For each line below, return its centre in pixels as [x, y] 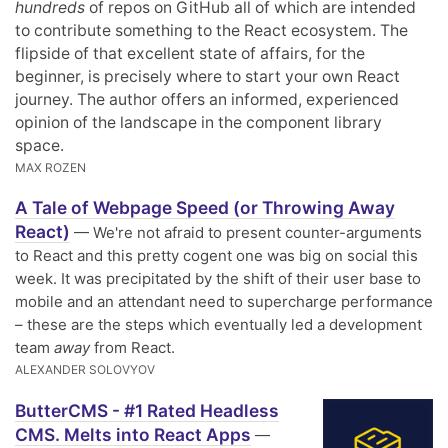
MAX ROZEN [50, 167]
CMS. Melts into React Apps [133, 434]
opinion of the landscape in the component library [198, 122]
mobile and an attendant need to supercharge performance [224, 301]
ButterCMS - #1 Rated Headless [147, 410]
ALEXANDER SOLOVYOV [85, 369]
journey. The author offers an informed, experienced [207, 99]
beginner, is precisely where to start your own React [207, 76]
